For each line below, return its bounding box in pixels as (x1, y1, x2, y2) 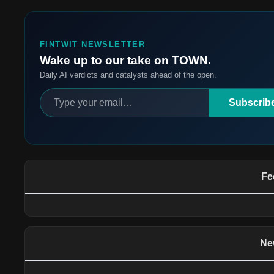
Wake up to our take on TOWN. (40, 54, 211, 67)
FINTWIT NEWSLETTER (40, 40, 146, 49)
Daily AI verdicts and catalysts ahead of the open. (40, 71, 217, 80)
